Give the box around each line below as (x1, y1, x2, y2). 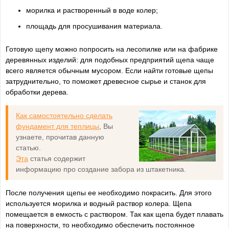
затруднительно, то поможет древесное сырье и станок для (6, 77, 206, 85)
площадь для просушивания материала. (26, 21, 163, 30)
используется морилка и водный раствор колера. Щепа (6, 199, 192, 208)
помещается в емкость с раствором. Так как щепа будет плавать (6, 210, 223, 218)
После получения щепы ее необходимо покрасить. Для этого (6, 188, 212, 197)
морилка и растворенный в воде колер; (26, 6, 158, 14)
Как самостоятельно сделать (16, 111, 112, 120)
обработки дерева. (6, 87, 68, 96)
